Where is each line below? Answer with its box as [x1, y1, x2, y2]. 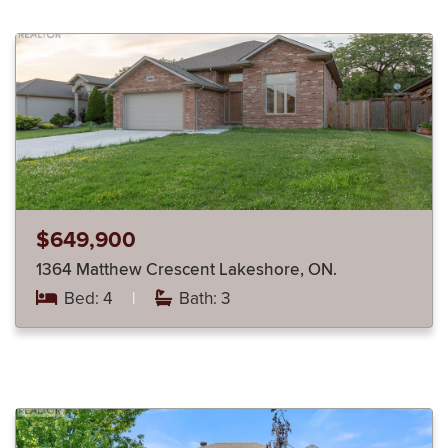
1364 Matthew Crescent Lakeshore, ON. [219, 260, 337, 279]
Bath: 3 [175, 287, 231, 309]
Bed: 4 [60, 287, 117, 309]
